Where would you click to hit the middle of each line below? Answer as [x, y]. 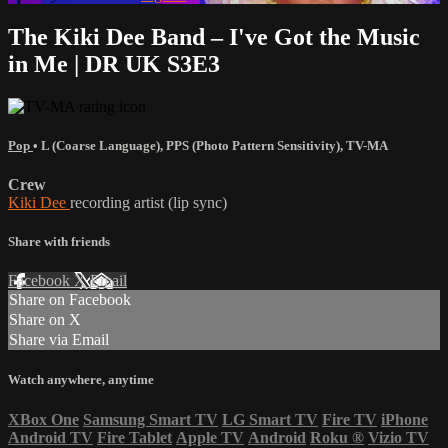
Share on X [45, 320]
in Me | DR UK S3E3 [114, 63]
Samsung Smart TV [150, 419]
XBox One [43, 419]
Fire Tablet [134, 437]
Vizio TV [398, 437]
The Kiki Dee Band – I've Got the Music [214, 36]
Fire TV [349, 419]
